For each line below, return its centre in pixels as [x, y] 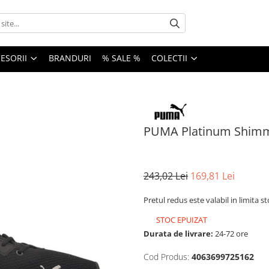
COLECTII [169, 58]
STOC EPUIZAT [181, 219]
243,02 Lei [166, 176]
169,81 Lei [213, 176]
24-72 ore [231, 233]
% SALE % [121, 58]
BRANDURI [70, 58]
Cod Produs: [166, 256]
